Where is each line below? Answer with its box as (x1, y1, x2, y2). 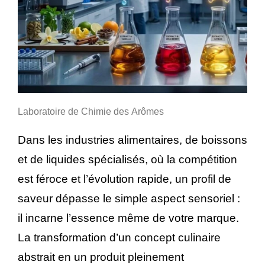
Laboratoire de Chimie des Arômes (18, 106, 164, 117)
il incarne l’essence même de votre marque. (18, 212, 239, 225)
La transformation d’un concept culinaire (18, 231, 221, 244)
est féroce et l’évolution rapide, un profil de (18, 173, 231, 186)
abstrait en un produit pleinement (18, 251, 184, 264)
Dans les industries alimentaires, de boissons (18, 134, 247, 147)
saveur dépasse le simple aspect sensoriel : (18, 192, 240, 205)
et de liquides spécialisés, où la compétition (18, 153, 237, 166)
